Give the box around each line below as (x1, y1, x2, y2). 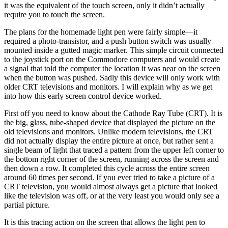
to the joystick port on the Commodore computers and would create (4, 54, 220, 64)
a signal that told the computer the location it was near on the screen (4, 64, 220, 73)
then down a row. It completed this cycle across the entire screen (4, 163, 210, 173)
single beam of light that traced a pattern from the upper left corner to (4, 145, 224, 154)
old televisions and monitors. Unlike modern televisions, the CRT (4, 127, 213, 136)
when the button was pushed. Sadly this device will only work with (4, 73, 220, 82)
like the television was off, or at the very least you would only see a (4, 191, 219, 200)
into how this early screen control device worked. (4, 91, 162, 100)
